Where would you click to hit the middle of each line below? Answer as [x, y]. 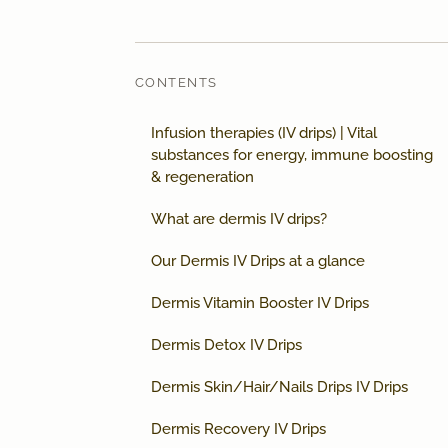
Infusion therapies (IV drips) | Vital [264, 133]
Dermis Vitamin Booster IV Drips [260, 303]
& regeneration [202, 177]
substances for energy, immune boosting [292, 155]
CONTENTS [176, 83]
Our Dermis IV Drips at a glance [258, 261]
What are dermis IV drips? [239, 219]
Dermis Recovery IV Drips [238, 429]
